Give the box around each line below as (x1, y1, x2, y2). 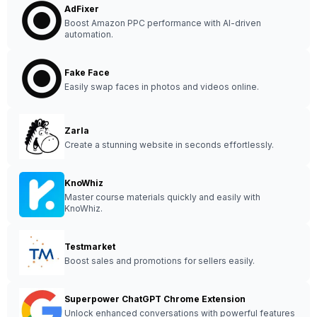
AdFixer (64, 4, 99, 14)
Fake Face (64, 67, 110, 78)
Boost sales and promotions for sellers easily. (64, 255, 255, 266)
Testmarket (64, 241, 115, 252)
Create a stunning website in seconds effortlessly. (64, 139, 274, 150)
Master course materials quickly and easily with (64, 192, 260, 202)
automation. (64, 29, 113, 40)
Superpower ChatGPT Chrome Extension (64, 294, 246, 304)
